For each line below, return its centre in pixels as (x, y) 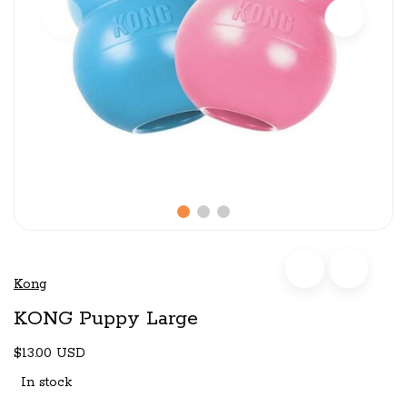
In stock (46, 383)
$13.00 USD (50, 354)
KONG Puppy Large (106, 319)
